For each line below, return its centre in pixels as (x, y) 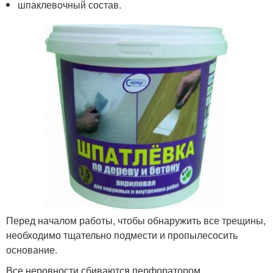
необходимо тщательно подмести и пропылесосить (122, 235)
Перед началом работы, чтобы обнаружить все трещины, (136, 221)
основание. (32, 250)
